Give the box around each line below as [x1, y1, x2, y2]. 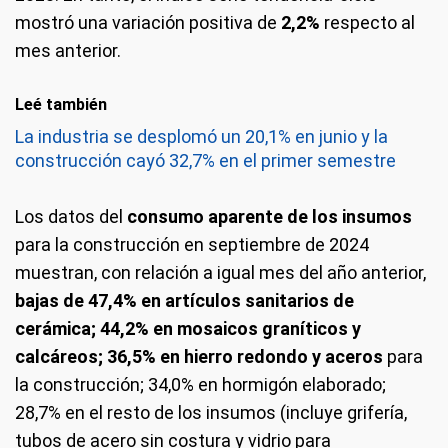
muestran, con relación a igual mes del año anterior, [15, 262, 426, 284]
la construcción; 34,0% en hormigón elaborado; [15, 374, 386, 396]
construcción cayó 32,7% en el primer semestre [15, 150, 396, 172]
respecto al [320, 12, 415, 34]
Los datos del [15, 206, 123, 228]
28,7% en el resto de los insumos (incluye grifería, [15, 402, 407, 424]
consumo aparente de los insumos [123, 206, 412, 228]
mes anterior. [15, 40, 121, 62]
